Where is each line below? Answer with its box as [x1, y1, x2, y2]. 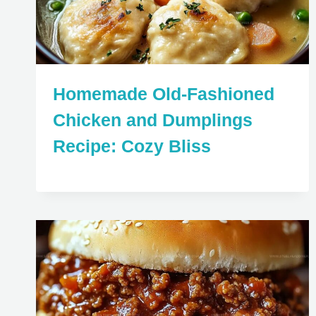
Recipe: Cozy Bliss [53, 136, 211, 157]
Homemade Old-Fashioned [53, 84, 274, 104]
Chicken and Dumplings [53, 110, 253, 130]
